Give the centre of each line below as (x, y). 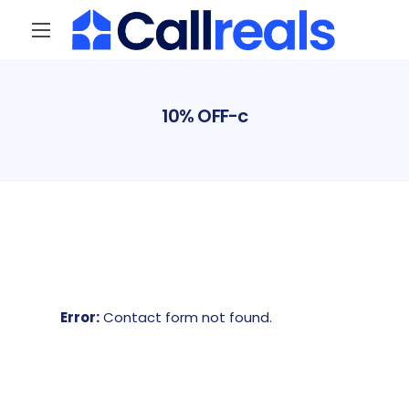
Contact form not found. (186, 317)
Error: (80, 317)
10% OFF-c (204, 115)
